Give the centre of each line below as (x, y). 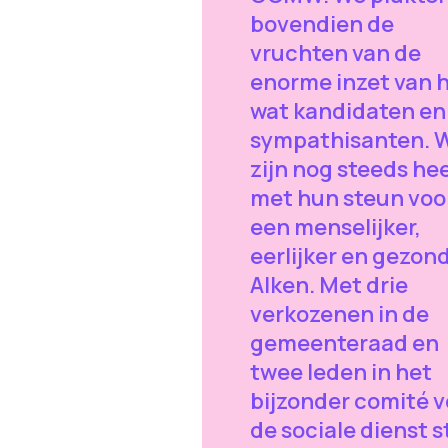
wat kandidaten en (347, 111)
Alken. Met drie (328, 285)
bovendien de (321, 24)
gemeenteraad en (344, 343)
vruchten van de (335, 53)
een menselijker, (335, 227)
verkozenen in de (339, 314)
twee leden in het (340, 372)
